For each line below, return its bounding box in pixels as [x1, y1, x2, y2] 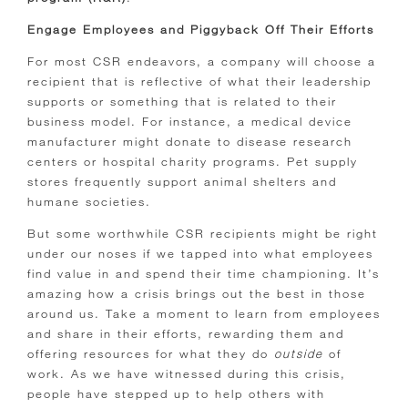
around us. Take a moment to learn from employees [27, 306, 381, 321]
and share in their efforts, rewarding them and [27, 326, 344, 342]
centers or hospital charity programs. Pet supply [27, 154, 358, 169]
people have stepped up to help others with [27, 386, 325, 402]
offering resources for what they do [27, 346, 274, 362]
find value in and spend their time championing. [27, 266, 358, 281]
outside [274, 346, 323, 362]
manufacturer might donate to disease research [27, 134, 352, 149]
